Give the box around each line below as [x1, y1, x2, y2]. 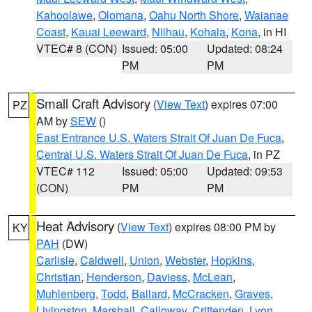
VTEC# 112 [36, 163, 95, 179]
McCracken [173, 286, 229, 302]
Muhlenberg [36, 286, 95, 302]
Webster [165, 252, 205, 268]
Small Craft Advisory [36, 94, 150, 112]
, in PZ [248, 146, 280, 162]
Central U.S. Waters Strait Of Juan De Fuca [36, 146, 248, 162]
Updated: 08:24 [207, 40, 283, 56]
